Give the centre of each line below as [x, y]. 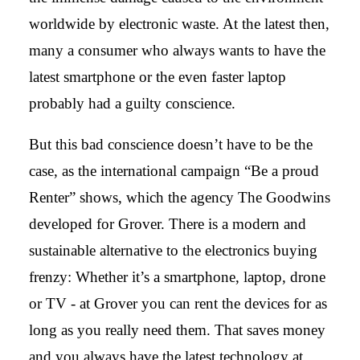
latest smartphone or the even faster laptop [157, 77]
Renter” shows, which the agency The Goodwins [180, 197]
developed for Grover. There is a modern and [168, 224]
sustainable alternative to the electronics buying [173, 250]
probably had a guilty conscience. [132, 103]
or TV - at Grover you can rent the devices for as [178, 303]
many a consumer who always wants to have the [177, 50]
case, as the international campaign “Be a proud [174, 171]
